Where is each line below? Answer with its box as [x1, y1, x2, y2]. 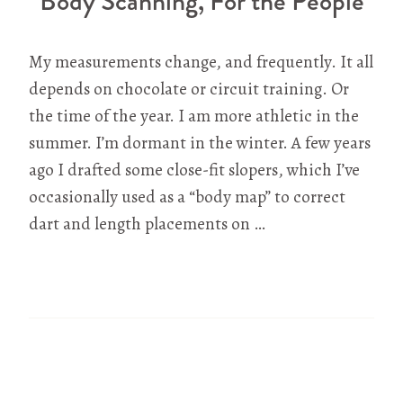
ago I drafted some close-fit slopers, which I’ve [29, 158, 360, 183]
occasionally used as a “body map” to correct [29, 185, 345, 210]
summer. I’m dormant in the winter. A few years [29, 131, 371, 156]
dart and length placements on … [29, 212, 265, 237]
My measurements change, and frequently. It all [29, 50, 373, 75]
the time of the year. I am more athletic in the [29, 104, 359, 129]
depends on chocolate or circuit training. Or [29, 77, 349, 102]
